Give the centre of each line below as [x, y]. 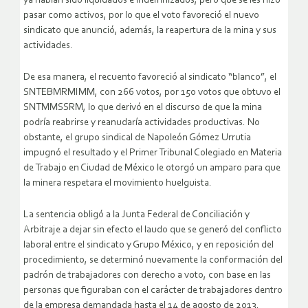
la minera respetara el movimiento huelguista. [118, 184]
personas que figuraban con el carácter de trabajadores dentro [153, 291]
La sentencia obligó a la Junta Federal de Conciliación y [136, 215]
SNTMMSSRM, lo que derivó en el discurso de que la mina [143, 108]
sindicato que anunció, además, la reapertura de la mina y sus [150, 31]
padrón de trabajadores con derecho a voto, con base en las [147, 276]
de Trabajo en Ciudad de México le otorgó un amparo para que [152, 168]
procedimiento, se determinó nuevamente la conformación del [153, 261]
